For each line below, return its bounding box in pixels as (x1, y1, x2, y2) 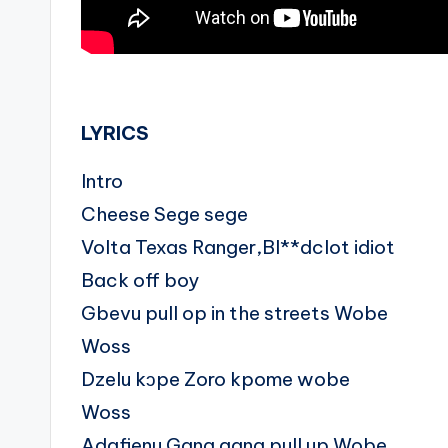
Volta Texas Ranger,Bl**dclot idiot (81, 235, 395, 260)
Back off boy (81, 268, 199, 293)
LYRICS (81, 121, 149, 146)
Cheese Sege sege (81, 202, 248, 227)
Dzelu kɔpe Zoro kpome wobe (81, 367, 350, 392)
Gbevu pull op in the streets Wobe (81, 301, 388, 326)
